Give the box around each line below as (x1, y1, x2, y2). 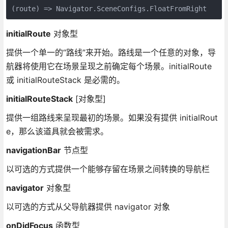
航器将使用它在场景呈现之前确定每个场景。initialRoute (6, 61, 212, 71)
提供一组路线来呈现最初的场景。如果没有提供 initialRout (6, 112, 218, 123)
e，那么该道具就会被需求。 (6, 126, 108, 136)
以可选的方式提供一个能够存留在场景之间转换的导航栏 (6, 163, 210, 174)
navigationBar (6, 145, 61, 155)
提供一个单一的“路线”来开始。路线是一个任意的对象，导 (6, 47, 216, 58)
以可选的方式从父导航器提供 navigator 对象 (6, 201, 170, 212)
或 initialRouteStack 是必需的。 (6, 74, 125, 85)
